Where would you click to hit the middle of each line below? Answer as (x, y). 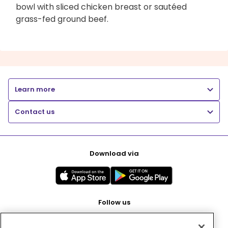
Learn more (35, 89)
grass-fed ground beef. (62, 19)
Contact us (35, 111)
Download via (114, 153)
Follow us (114, 202)
